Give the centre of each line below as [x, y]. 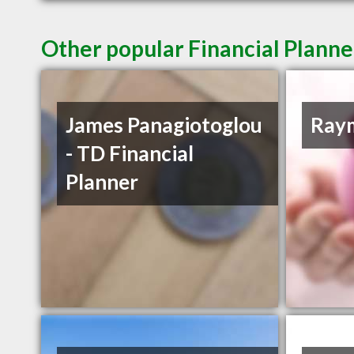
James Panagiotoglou [164, 125]
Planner [102, 182]
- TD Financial [130, 154]
